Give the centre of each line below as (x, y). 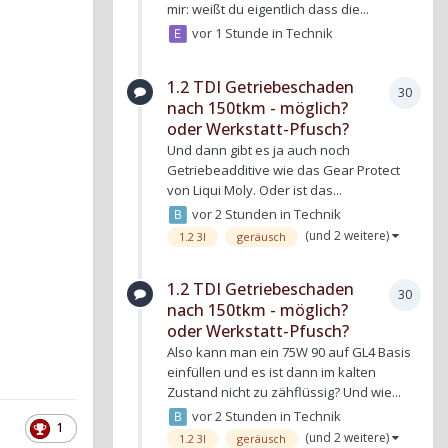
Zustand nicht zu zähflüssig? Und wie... (284, 392)
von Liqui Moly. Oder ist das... (254, 190)
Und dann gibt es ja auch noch (258, 150)
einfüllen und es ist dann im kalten (271, 372)
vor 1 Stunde (231, 32)
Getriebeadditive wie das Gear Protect (283, 170)
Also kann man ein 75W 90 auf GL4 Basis (289, 352)
